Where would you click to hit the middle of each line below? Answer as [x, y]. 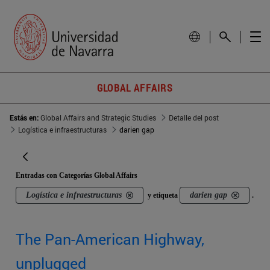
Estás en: [25, 118]
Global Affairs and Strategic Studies [98, 118]
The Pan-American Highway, [110, 239]
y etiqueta [163, 196]
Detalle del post [194, 118]
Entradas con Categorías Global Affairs [77, 176]
